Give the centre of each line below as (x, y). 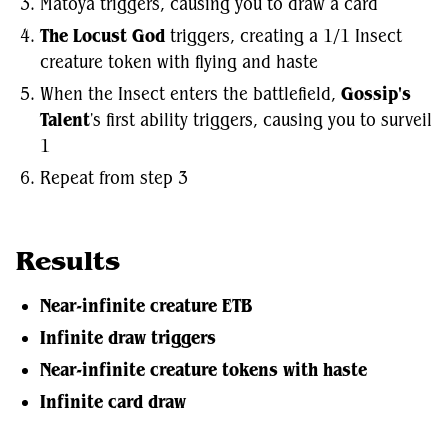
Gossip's (376, 94)
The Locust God (102, 36)
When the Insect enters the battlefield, (190, 94)
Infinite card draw (113, 402)
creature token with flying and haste (179, 62)
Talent (65, 120)
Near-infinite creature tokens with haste (203, 370)
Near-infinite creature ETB (146, 306)
